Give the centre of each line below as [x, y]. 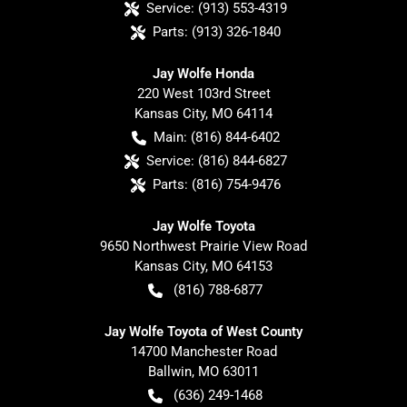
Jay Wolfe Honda [203, 73]
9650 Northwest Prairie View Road [203, 246]
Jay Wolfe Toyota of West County [203, 331]
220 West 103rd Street [203, 93]
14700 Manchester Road [203, 351]
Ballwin [170, 371]
